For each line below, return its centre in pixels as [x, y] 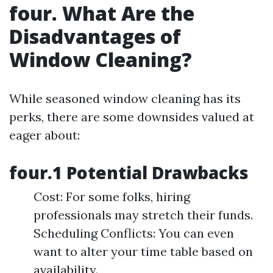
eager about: [44, 135]
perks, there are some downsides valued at [132, 117]
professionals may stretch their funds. [143, 215]
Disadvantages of [95, 36]
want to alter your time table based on [143, 251]
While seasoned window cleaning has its [125, 98]
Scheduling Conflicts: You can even [134, 233]
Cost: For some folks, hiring [112, 197]
